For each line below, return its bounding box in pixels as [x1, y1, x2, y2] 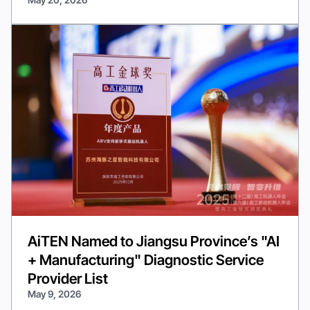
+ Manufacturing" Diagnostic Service [28, 251, 264, 269]
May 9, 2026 [28, 289, 82, 300]
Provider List [28, 270, 109, 288]
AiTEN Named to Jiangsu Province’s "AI [28, 232, 280, 250]
